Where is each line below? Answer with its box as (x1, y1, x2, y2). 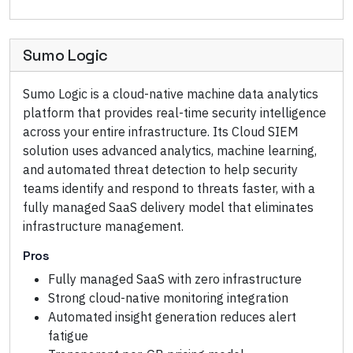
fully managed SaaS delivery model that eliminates (23, 199, 314, 215)
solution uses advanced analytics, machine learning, (23, 143, 317, 158)
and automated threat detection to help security (23, 162, 298, 177)
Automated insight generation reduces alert (48, 309, 296, 325)
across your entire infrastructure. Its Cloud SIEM (23, 124, 299, 139)
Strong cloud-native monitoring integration (48, 290, 288, 306)
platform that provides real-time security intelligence (23, 105, 326, 121)
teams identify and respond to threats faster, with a (23, 180, 315, 196)
